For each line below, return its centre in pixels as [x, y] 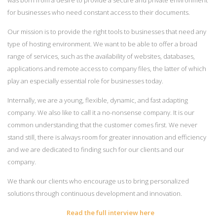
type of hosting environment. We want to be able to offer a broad [102, 44]
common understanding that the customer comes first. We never [102, 125]
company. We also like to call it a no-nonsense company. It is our [101, 112]
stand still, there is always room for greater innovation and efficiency [107, 137]
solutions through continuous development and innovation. [95, 193]
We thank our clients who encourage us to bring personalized [98, 181]
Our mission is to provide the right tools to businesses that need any [107, 31]
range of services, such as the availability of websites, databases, [101, 56]
